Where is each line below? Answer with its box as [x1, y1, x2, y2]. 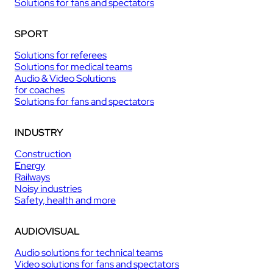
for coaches [15, 83, 65, 96]
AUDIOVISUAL [15, 224, 80, 238]
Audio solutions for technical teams [15, 246, 163, 259]
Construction [15, 147, 71, 160]
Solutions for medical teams [15, 60, 132, 73]
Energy [15, 158, 45, 172]
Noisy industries [15, 182, 82, 195]
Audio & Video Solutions [15, 71, 116, 85]
